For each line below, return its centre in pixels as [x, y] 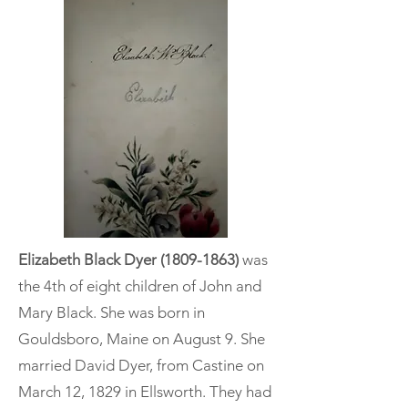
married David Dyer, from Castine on [141, 365]
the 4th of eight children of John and [140, 286]
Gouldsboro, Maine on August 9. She [142, 338]
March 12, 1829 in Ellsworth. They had [145, 391]
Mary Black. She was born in [112, 312]
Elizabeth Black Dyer [89, 259]
